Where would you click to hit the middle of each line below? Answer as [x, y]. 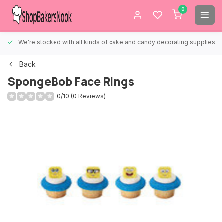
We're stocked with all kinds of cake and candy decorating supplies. [117, 42]
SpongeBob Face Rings [71, 82]
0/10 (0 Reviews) [81, 96]
